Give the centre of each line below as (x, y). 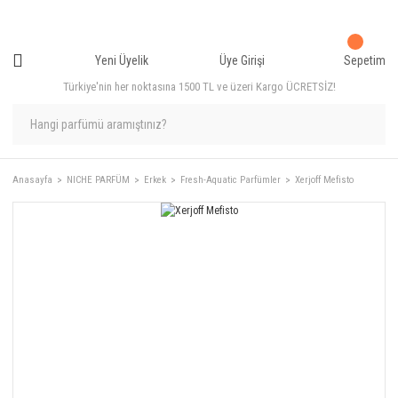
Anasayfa (32, 180)
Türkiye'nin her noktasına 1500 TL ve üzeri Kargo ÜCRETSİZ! (199, 87)
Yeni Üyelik (121, 60)
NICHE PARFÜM (98, 180)
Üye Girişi (243, 60)
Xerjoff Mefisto (324, 180)
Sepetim (364, 60)
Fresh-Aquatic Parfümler (231, 180)
